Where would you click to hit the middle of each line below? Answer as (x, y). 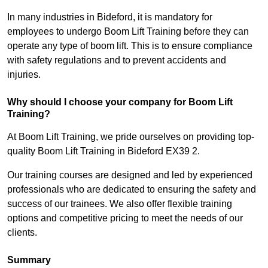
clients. (22, 233)
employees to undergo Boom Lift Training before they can (128, 32)
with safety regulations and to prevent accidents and (117, 60)
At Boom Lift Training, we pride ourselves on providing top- (131, 137)
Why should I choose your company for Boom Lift (120, 102)
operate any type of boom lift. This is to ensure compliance (130, 46)
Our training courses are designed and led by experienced (130, 175)
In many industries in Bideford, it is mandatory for (110, 17)
